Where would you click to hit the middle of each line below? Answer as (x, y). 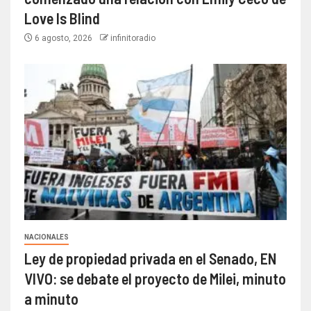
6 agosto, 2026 (64, 38)
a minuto (51, 298)
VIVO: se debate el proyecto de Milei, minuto (155, 278)
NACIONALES (47, 237)
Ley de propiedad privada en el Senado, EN (150, 258)
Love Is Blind (62, 18)
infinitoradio (133, 38)
